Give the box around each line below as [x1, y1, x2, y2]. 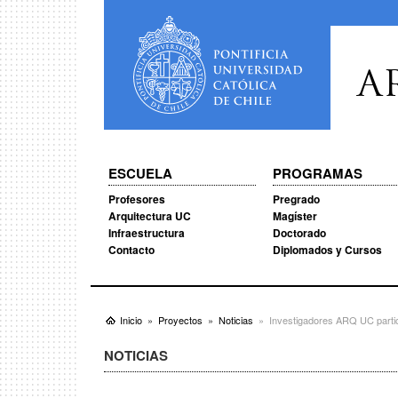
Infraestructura [108, 225, 185, 241]
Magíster [272, 208, 317, 224]
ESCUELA [108, 163, 172, 183]
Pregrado [272, 191, 320, 207]
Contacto [108, 242, 155, 258]
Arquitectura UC [108, 208, 191, 224]
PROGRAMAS [272, 163, 362, 183]
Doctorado [272, 225, 326, 241]
